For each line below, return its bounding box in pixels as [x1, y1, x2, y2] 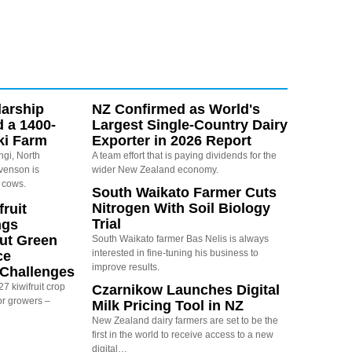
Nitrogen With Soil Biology [91, 200, 270, 216]
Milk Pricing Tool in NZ [91, 297, 244, 313]
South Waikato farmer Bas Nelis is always [91, 233, 269, 244]
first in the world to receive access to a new [91, 328, 273, 340]
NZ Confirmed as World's [91, 101, 260, 117]
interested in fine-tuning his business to [91, 247, 258, 258]
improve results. [91, 261, 159, 273]
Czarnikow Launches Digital [91, 281, 280, 298]
